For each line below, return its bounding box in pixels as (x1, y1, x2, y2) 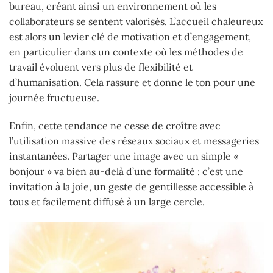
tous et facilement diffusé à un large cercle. (9, 195, 205, 208)
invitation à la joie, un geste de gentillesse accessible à (9, 180, 253, 193)
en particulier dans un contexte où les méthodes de (9, 46, 243, 58)
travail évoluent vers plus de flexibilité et (9, 61, 193, 73)
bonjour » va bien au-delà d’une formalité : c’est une (9, 165, 243, 177)
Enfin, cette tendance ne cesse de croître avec (9, 119, 221, 132)
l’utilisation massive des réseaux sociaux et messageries (9, 134, 259, 147)
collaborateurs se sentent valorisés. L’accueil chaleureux (9, 15, 263, 27)
